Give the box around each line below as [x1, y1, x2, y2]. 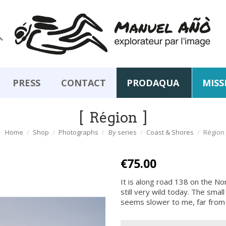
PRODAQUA [127, 77, 179, 89]
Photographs [59, 128, 99, 137]
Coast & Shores [146, 128, 194, 137]
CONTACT [61, 77, 106, 89]
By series [108, 128, 137, 137]
